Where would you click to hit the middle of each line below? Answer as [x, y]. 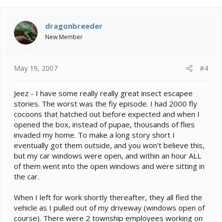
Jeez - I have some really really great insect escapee [103, 93]
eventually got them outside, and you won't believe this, [109, 145]
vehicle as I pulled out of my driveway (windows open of [109, 208]
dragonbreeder [74, 26]
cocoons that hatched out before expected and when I [107, 114]
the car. [27, 177]
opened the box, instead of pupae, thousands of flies [104, 125]
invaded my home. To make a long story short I [94, 135]
